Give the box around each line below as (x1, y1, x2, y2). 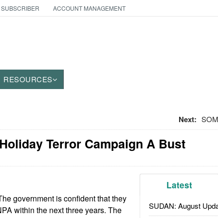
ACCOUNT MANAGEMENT (53, 4, 126, 12)
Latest (166, 179, 193, 191)
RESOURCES (3, 74, 53, 84)
